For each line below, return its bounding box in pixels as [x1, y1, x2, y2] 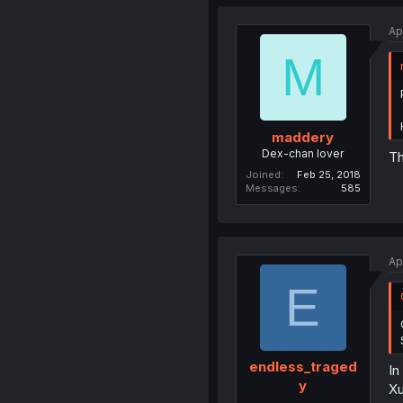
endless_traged [248, 358, 357, 376]
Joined [245, 167, 281, 181]
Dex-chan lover [262, 146, 345, 160]
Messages [245, 181, 298, 194]
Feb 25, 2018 [296, 167, 361, 181]
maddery [272, 128, 335, 146]
